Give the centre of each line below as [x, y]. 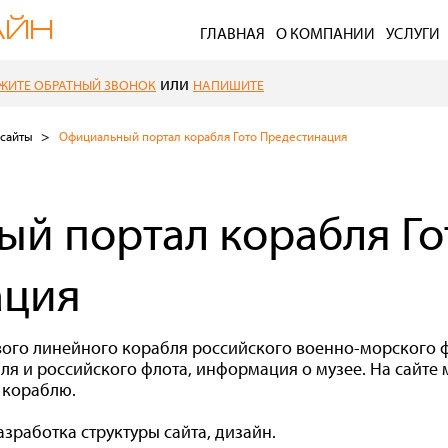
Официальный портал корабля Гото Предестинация [203, 136]
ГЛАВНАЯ [232, 32]
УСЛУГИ [413, 32]
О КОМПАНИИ [325, 32]
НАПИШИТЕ [228, 85]
